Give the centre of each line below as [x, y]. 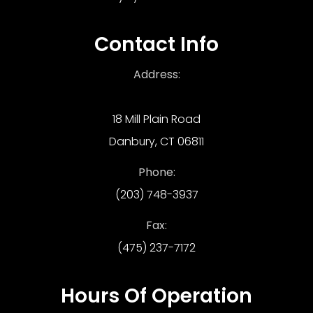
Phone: [156, 172]
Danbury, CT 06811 [156, 141]
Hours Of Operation [156, 296]
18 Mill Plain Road [156, 119]
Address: [156, 74]
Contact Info [156, 44]
